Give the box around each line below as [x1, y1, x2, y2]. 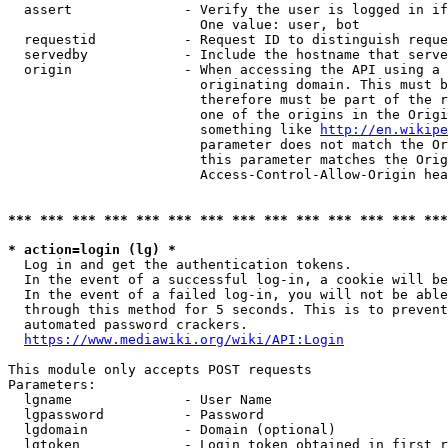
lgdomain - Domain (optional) [8, 422, 336, 437]
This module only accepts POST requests [8, 362, 312, 377]
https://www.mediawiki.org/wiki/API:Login [24, 332, 344, 347]
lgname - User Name [8, 392, 272, 407]
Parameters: [8, 377, 96, 392]
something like [8, 122, 320, 137]
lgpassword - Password [8, 407, 264, 422]
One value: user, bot [8, 17, 360, 32]
